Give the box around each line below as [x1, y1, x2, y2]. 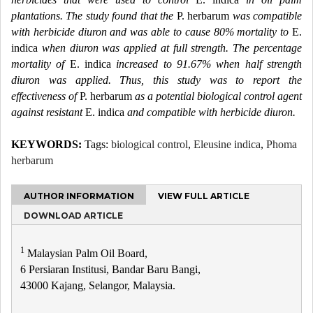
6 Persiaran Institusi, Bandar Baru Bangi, [20, 263, 201, 276]
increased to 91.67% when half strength [111, 58, 303, 70]
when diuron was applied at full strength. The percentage [38, 42, 302, 54]
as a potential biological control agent [132, 90, 302, 102]
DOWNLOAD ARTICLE [24, 210, 123, 221]
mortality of [11, 58, 70, 70]
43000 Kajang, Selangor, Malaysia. [20, 279, 175, 292]
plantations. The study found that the [11, 10, 177, 22]
